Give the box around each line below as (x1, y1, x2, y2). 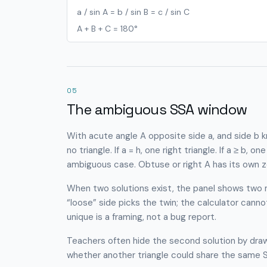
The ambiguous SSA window (67, 100, 247, 119)
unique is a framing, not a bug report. (67, 211, 216, 223)
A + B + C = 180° (77, 23, 138, 34)
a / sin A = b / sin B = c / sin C (77, 7, 190, 17)
